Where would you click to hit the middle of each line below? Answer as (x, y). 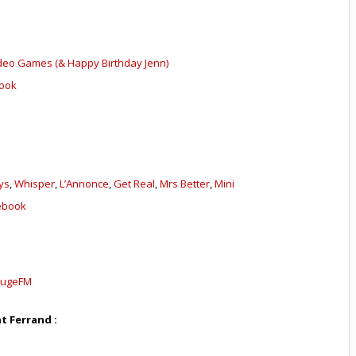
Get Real (135, 183)
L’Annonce (85, 183)
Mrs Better (185, 183)
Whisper (35, 183)
